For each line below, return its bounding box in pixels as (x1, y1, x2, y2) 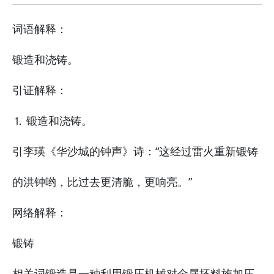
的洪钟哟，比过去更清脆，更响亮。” (12, 174, 192, 189)
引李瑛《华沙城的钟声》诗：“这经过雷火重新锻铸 (12, 144, 258, 158)
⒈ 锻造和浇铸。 (12, 113, 92, 128)
